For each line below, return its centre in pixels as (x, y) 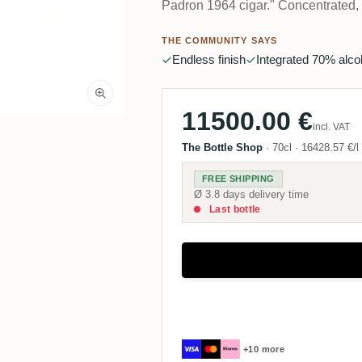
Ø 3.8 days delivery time (251, 195)
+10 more (264, 349)
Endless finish (208, 60)
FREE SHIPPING (238, 179)
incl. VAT (331, 127)
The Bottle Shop (222, 148)
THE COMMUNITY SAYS (219, 41)
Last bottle (234, 210)
